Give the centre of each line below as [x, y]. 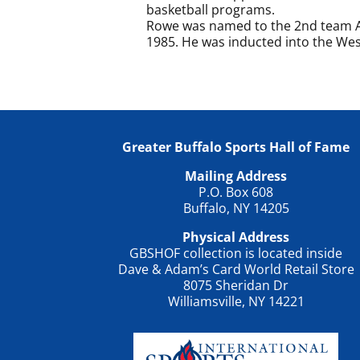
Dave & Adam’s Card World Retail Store [236, 269]
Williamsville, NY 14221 [236, 301]
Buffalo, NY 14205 [236, 208]
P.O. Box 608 [236, 192]
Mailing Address [236, 176]
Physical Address [236, 237]
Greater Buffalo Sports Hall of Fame [236, 147]
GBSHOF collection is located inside [236, 253]
